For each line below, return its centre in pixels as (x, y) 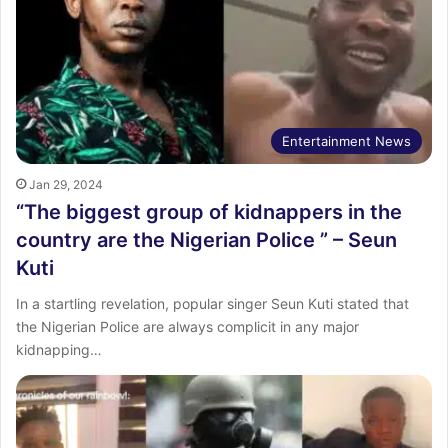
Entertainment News (346, 141)
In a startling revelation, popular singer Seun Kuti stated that (212, 304)
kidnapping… (59, 350)
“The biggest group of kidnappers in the (209, 212)
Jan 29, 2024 (66, 185)
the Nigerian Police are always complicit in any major (187, 327)
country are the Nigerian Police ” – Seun (206, 240)
